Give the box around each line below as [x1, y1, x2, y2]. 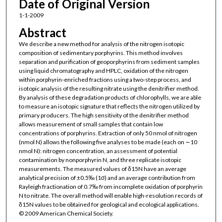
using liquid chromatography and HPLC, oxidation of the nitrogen [18, 66, 188, 74]
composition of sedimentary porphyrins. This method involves [18, 49, 183, 56]
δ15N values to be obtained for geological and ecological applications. [18, 200, 199, 208]
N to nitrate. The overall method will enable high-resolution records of [18, 191, 203, 199]
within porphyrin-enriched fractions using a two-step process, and [18, 75, 191, 83]
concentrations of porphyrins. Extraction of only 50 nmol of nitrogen [18, 129, 197, 137]
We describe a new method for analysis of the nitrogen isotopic [18, 40, 184, 48]
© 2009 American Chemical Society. [18, 209, 113, 217]
